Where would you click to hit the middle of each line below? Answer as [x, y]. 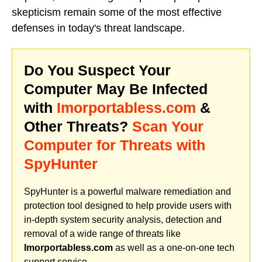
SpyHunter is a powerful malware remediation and [127, 192]
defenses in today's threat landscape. [98, 28]
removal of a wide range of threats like [102, 234]
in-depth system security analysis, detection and [123, 220]
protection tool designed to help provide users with [128, 206]
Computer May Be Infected [116, 89]
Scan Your [168, 127]
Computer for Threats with [115, 145]
